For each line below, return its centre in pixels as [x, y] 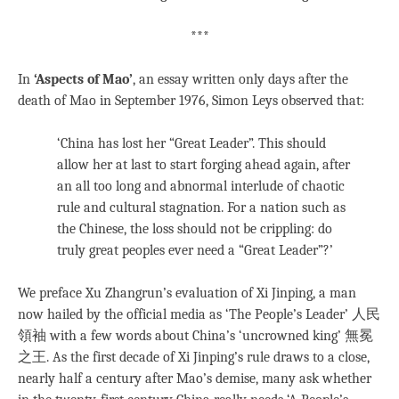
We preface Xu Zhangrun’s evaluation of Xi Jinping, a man [187, 293]
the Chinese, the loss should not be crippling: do [195, 228]
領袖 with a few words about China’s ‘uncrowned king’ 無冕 [195, 335]
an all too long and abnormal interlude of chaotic [201, 186]
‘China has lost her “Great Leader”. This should [191, 143]
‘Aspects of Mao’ [83, 79]
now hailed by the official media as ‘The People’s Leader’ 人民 [199, 314]
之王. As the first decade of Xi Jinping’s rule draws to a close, [194, 357]
